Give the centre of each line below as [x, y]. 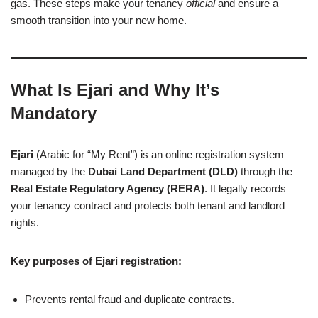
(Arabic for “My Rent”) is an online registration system [159, 154]
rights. [25, 222]
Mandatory [54, 113]
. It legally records [245, 188]
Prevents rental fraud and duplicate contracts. [130, 299]
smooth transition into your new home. [99, 20]
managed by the [49, 171]
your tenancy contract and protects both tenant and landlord [148, 205]
